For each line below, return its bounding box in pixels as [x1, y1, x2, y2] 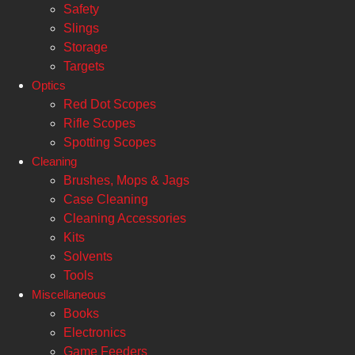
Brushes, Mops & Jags [63, 174, 189, 187]
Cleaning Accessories [63, 212, 186, 225]
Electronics [63, 326, 126, 339]
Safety [63, 2, 99, 16]
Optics [32, 78, 66, 92]
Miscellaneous [32, 288, 106, 301]
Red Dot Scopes [63, 97, 156, 111]
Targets [63, 59, 105, 73]
